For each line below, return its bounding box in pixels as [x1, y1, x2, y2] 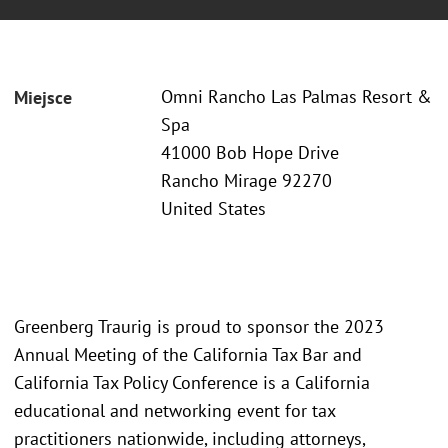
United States [161, 197, 266, 221]
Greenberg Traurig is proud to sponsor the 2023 [14, 314, 384, 338]
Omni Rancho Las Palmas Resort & [161, 85, 432, 109]
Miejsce [14, 86, 72, 110]
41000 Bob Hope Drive [161, 141, 339, 165]
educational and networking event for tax [14, 398, 335, 422]
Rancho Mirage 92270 [161, 169, 332, 193]
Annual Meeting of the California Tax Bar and [14, 342, 362, 366]
